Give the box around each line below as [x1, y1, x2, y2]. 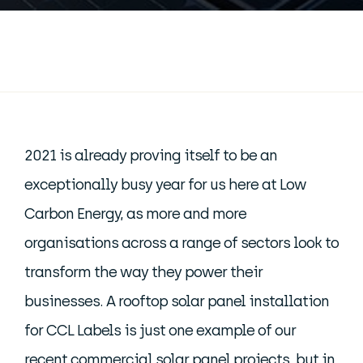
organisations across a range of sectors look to [24, 234, 339, 252]
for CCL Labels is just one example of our [24, 322, 296, 340]
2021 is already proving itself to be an [24, 147, 277, 164]
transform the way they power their [24, 263, 263, 281]
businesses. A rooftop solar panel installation [24, 293, 329, 310]
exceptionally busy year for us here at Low [24, 176, 306, 194]
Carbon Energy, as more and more [24, 205, 246, 223]
